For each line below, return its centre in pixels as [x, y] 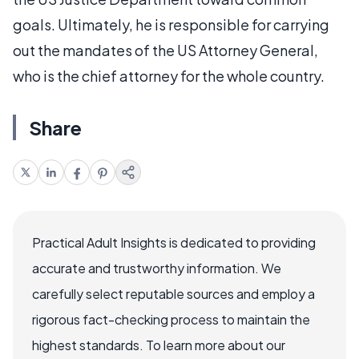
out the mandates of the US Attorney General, [165, 50]
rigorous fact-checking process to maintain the [171, 319]
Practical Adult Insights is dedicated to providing [174, 242]
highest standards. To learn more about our [159, 345]
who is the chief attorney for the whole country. [169, 75]
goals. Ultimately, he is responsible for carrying [171, 24]
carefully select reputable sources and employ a [173, 293]
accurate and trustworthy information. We [157, 268]
